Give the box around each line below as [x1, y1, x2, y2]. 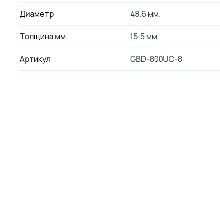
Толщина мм [20, 31, 66, 42]
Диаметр [20, 8, 55, 19]
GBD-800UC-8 [130, 54, 182, 64]
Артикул [20, 54, 51, 64]
